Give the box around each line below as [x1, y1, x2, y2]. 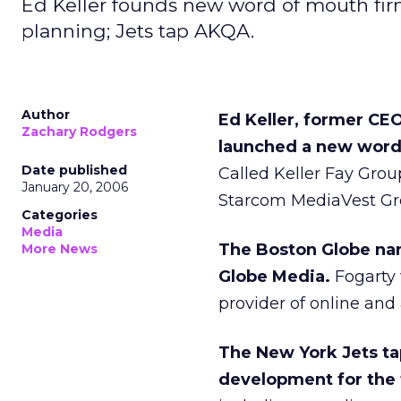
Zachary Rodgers [21, 124, 137, 140]
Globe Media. [218, 267, 330, 286]
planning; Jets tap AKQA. [21, 20, 254, 42]
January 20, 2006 [21, 179, 128, 195]
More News [21, 241, 98, 257]
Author [21, 107, 70, 123]
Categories [21, 207, 98, 223]
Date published [21, 162, 127, 178]
